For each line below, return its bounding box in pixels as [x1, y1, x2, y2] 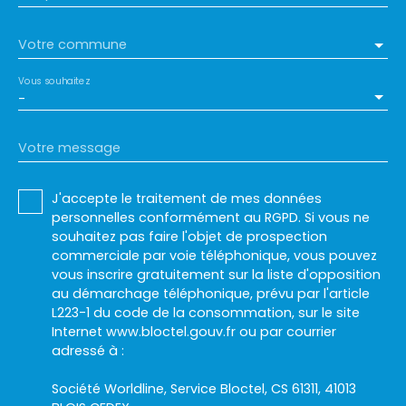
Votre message [18, 138, 121, 157]
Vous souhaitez [18, 73, 90, 87]
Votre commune [18, 34, 127, 53]
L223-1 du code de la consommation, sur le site [52, 303, 360, 322]
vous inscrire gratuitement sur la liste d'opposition [52, 265, 381, 284]
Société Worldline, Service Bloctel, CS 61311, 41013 [52, 379, 356, 398]
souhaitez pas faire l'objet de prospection [52, 227, 327, 246]
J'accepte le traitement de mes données [52, 188, 322, 208]
